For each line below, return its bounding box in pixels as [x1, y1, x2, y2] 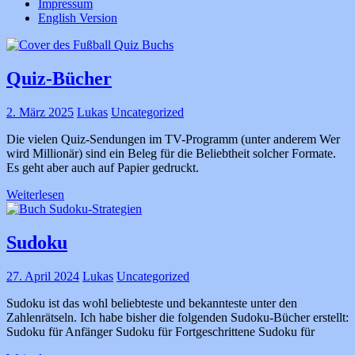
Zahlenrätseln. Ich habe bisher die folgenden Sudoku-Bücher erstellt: [6, 310, 349, 324]
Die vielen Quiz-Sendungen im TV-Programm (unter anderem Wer [6, 132, 340, 146]
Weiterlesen [6, 187, 64, 201]
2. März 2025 [6, 105, 74, 119]
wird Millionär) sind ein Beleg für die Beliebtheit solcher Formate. [6, 146, 336, 160]
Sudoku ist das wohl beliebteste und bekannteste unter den [6, 296, 297, 310]
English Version [38, 10, 117, 25]
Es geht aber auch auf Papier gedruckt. [6, 160, 199, 174]
